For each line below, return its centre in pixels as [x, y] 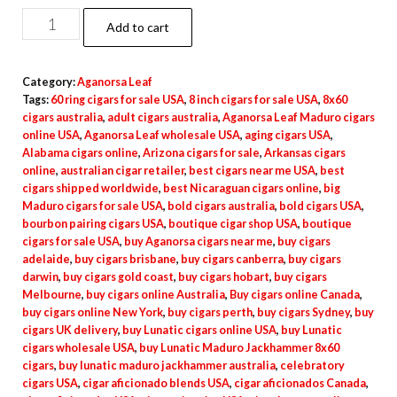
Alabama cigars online [80, 153]
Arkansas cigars [305, 153]
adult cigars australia [163, 117]
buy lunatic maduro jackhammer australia [167, 366]
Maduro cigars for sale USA [93, 206]
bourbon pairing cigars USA [93, 224]
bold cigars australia [221, 206]
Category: [50, 82]
